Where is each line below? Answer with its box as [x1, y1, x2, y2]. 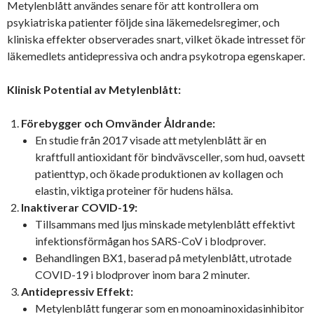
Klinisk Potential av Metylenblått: [7, 82, 181, 96]
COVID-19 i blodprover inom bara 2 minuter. [35, 267, 250, 281]
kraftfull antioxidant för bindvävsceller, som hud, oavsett [35, 149, 305, 163]
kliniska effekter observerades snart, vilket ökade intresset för [7, 32, 306, 46]
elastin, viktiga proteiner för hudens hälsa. [35, 183, 233, 197]
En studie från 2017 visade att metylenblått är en [35, 132, 266, 146]
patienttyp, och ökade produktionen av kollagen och [35, 166, 283, 180]
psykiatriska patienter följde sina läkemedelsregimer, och [7, 15, 280, 29]
